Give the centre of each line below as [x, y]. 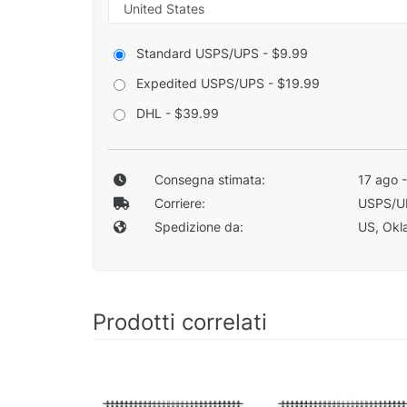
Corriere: [179, 203]
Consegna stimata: [209, 180]
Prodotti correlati [180, 323]
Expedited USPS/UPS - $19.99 [228, 84]
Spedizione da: [199, 227]
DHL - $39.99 [178, 114]
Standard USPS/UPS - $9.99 [222, 54]
